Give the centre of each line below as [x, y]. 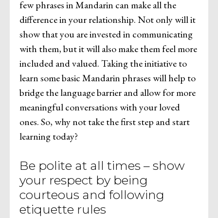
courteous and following [92, 194]
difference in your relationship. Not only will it [108, 19]
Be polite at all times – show [102, 165]
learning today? [49, 136]
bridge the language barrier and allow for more [108, 92]
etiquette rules [63, 209]
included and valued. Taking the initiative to [103, 63]
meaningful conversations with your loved [100, 107]
